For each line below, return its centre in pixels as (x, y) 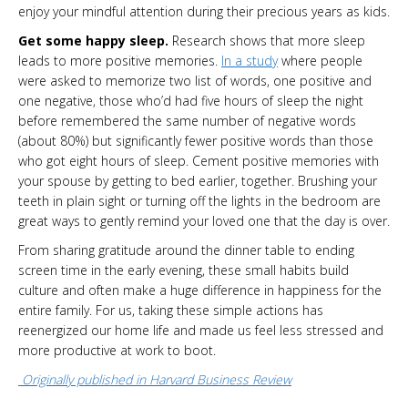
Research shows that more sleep (267, 40)
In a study (250, 60)
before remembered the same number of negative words (187, 120)
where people (320, 60)
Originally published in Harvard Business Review (157, 379)
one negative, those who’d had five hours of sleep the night (191, 100)
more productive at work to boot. (117, 350)
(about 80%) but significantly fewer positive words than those (196, 140)
